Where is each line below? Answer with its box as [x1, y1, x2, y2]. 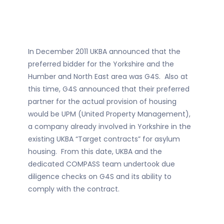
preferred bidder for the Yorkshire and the [28, 59, 174, 69]
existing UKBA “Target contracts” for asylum [28, 134, 180, 144]
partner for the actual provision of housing [28, 96, 176, 107]
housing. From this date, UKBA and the [28, 146, 162, 157]
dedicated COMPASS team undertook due [28, 159, 175, 169]
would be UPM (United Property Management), [28, 109, 190, 119]
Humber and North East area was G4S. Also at [28, 71, 188, 82]
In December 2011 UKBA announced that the [28, 46, 180, 57]
